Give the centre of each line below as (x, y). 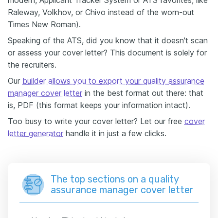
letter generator (36, 133)
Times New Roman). (44, 24)
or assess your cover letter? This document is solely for (107, 53)
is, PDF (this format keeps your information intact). (99, 105)
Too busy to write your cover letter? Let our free (96, 121)
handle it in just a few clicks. (115, 133)
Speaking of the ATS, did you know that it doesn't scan (108, 40)
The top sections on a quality (115, 179)
